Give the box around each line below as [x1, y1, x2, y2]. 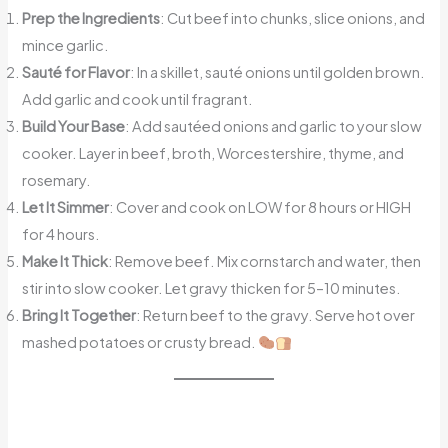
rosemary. [22, 171, 92, 190]
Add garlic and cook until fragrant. [22, 90, 254, 109]
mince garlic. [22, 36, 110, 55]
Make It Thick [22, 252, 109, 271]
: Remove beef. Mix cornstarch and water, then [108, 252, 422, 271]
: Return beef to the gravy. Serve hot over [136, 306, 416, 325]
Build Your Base [22, 117, 126, 136]
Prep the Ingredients [22, 9, 161, 28]
